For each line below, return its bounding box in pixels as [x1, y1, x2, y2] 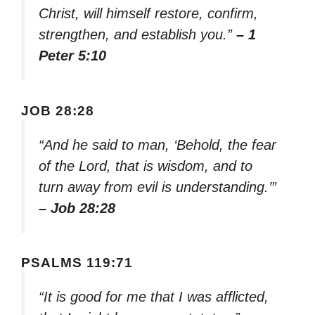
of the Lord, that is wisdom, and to [39, 157, 252, 174]
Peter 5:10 [39, 48, 106, 64]
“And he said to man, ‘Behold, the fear [39, 136, 276, 153]
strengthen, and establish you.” [39, 27, 236, 43]
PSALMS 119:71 [21, 255, 133, 271]
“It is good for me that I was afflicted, [39, 289, 269, 305]
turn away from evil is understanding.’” [39, 179, 276, 195]
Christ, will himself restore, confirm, [39, 6, 258, 22]
